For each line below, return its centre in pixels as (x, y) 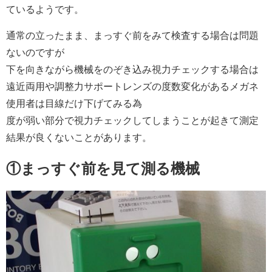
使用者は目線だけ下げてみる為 (74, 104)
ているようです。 (45, 9)
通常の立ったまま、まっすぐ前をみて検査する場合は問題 (132, 36)
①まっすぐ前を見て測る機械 (103, 168)
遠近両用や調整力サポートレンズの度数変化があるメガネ (132, 87)
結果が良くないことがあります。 (79, 138)
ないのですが (35, 53)
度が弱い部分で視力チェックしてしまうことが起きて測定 (132, 121)
